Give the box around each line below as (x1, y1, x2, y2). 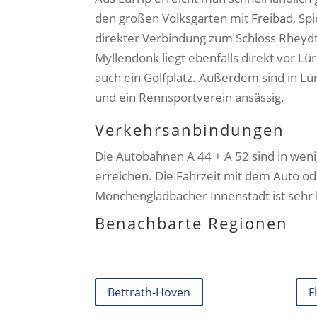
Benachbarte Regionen (95, 212, 289, 234)
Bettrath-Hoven (108, 284, 191, 300)
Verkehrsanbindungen (95, 119, 285, 141)
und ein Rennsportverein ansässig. (95, 89, 285, 106)
